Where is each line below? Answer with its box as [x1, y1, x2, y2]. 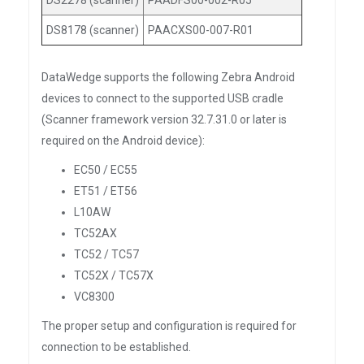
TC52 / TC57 [74, 248, 139, 261]
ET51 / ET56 [74, 184, 137, 197]
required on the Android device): [41, 134, 205, 147]
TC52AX [74, 227, 117, 240]
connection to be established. [41, 340, 191, 353]
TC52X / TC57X [74, 269, 154, 282]
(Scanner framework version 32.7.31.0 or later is [41, 113, 287, 126]
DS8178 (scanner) [46, 24, 139, 37]
